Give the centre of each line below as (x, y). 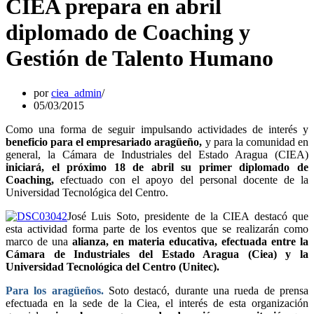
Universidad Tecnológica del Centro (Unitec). (112, 266)
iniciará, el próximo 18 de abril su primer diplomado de (157, 167)
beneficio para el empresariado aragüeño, (104, 142)
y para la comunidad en (255, 142)
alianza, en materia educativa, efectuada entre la (190, 241)
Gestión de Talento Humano (139, 59)
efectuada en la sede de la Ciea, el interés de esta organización (157, 303)
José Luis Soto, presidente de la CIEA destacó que (188, 216)
